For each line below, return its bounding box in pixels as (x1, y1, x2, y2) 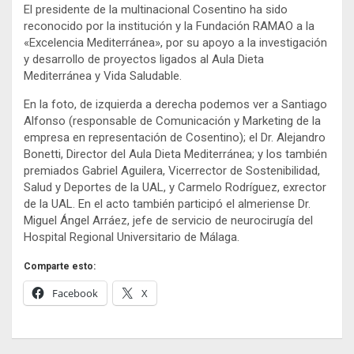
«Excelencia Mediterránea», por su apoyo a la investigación (24, 35, 327, 50)
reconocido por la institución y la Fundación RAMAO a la (24, 18, 314, 33)
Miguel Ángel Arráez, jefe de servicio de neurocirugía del (24, 213, 313, 228)
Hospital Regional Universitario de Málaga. (24, 229, 239, 244)
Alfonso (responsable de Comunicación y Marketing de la (24, 113, 321, 128)
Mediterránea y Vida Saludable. (24, 68, 182, 83)
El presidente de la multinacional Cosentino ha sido (24, 2, 288, 17)
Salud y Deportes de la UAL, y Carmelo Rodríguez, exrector (24, 179, 326, 194)
